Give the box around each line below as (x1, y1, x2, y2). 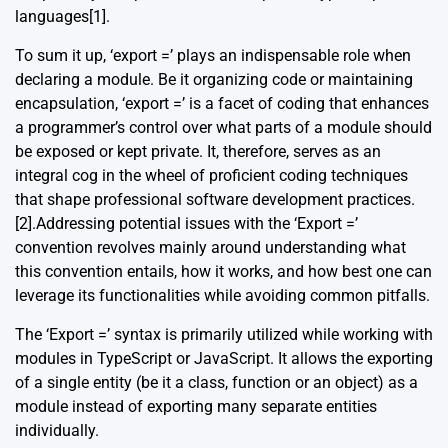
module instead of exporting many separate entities (15, 397, 377, 417)
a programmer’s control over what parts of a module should (15, 118, 432, 138)
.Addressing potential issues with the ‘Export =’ (32, 214, 358, 234)
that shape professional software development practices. (15, 190, 415, 210)
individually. (15, 421, 99, 441)
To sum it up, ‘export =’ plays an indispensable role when (15, 46, 411, 66)
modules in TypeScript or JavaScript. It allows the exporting (15, 349, 433, 369)
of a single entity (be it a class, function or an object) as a (15, 373, 418, 393)
